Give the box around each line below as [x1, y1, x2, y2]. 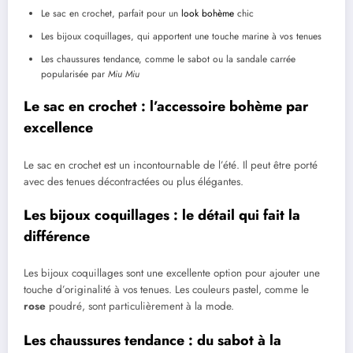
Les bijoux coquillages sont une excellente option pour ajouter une [24, 266, 320, 281]
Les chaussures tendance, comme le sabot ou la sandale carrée [41, 52, 295, 67]
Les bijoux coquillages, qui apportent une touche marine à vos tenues [41, 29, 321, 44]
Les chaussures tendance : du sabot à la [24, 329, 281, 351]
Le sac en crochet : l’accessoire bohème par [24, 96, 308, 117]
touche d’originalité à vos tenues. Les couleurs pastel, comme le [24, 282, 309, 298]
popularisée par [41, 67, 108, 82]
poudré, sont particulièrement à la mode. [46, 299, 234, 314]
